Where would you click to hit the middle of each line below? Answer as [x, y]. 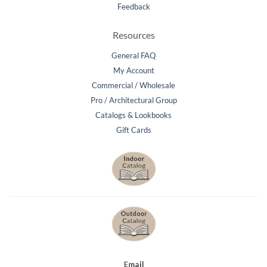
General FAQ [133, 56]
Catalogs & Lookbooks [133, 115]
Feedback [133, 7]
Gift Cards [133, 130]
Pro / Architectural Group [133, 100]
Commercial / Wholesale [133, 86]
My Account [133, 71]
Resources [133, 35]
